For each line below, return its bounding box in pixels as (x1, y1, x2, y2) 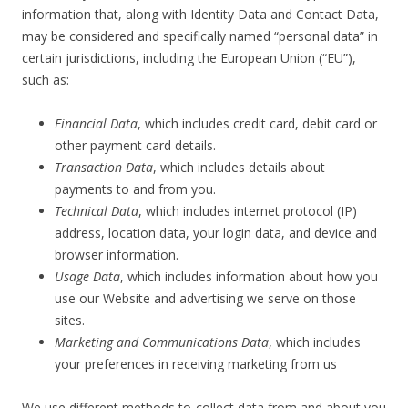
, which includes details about (153, 158, 325, 176)
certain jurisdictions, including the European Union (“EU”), (22, 49, 356, 66)
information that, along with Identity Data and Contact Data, (22, 5, 379, 23)
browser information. (55, 246, 178, 263)
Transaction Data (55, 158, 153, 176)
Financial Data (55, 115, 138, 132)
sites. (55, 311, 85, 329)
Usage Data (55, 268, 120, 285)
